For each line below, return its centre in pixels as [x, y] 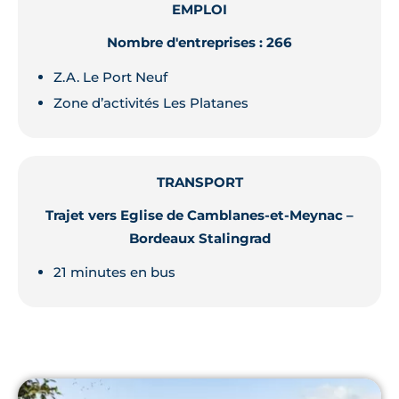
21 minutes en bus [114, 273]
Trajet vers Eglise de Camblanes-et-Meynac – [199, 216]
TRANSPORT [199, 182]
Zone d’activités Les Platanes [151, 102]
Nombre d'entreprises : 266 [199, 43]
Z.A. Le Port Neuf [110, 77]
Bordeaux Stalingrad [199, 239]
